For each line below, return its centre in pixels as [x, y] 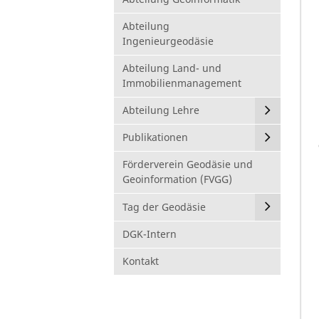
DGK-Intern [150, 234]
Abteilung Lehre [161, 110]
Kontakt [141, 261]
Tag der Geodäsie [164, 206]
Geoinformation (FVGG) [177, 179]
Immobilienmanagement [182, 83]
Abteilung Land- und [172, 68]
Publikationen [155, 137]
